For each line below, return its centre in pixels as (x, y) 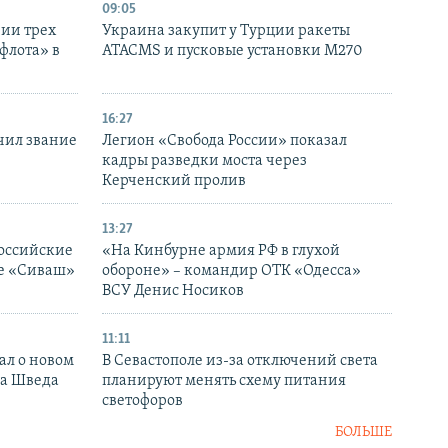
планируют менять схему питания (224, 380)
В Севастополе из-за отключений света (240, 360)
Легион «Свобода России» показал (224, 140)
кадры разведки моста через (204, 160)
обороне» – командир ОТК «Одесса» (231, 270)
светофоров (142, 400)
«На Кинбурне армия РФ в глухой (221, 250)
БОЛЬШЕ (363, 432)
